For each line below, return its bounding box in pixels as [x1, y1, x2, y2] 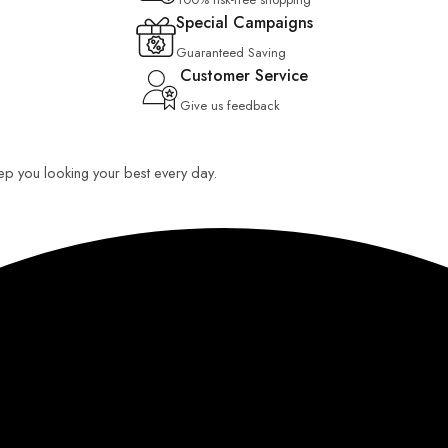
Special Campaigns [175, 11, 313, 34]
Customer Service [180, 64, 308, 87]
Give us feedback [180, 96, 280, 115]
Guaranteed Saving [175, 43, 286, 62]
